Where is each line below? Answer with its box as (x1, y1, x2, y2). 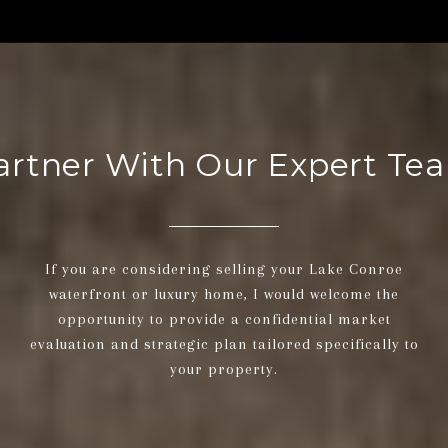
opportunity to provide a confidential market (57, 309, 391, 328)
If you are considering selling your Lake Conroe (45, 259, 403, 278)
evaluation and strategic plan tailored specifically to (29, 334, 419, 353)
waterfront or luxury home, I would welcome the (49, 284, 399, 303)
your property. (170, 359, 278, 378)
